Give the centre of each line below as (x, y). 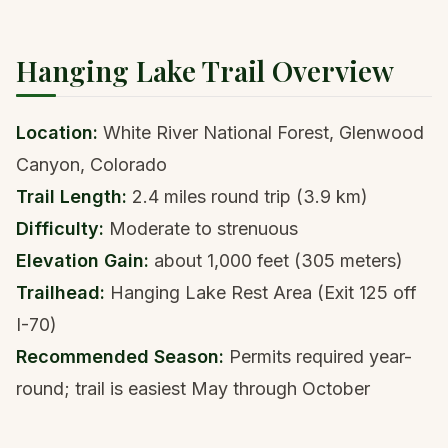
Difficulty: (60, 228)
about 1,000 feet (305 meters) (276, 260)
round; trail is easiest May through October (193, 388)
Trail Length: (71, 196)
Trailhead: (60, 292)
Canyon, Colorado (91, 164)
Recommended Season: (120, 356)
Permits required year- (318, 356)
